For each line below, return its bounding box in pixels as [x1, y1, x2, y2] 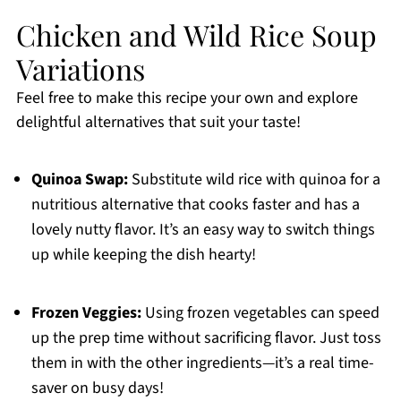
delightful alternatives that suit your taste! [15, 111, 301, 134]
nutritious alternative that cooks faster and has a [30, 193, 360, 217]
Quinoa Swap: [30, 168, 128, 192]
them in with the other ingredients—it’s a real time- [30, 352, 374, 375]
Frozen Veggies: [30, 302, 141, 325]
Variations [15, 49, 145, 89]
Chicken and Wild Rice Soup [15, 15, 377, 55]
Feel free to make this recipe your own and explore [15, 87, 358, 110]
